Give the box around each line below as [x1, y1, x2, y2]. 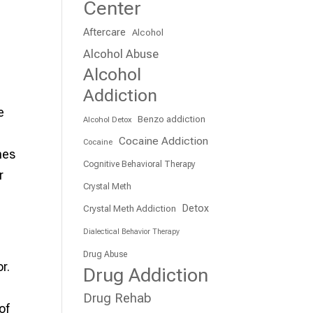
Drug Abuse [83, 249, 128, 259]
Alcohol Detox [83, 115, 132, 124]
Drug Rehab [83, 291, 152, 305]
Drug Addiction [83, 264, 209, 286]
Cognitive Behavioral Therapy [83, 159, 196, 169]
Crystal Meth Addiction [83, 203, 177, 214]
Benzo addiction [138, 114, 206, 124]
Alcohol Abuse [83, 47, 159, 61]
